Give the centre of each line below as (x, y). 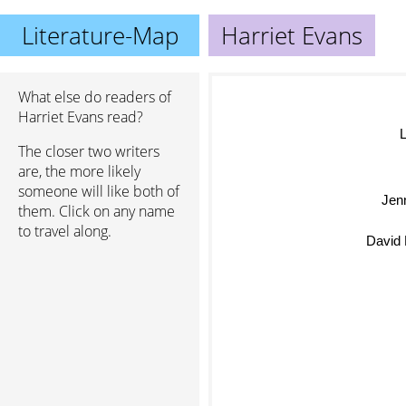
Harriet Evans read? (81, 117)
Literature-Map (100, 35)
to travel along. (65, 231)
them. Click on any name (97, 211)
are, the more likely (79, 171)
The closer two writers (89, 151)
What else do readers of (95, 97)
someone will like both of (99, 191)
